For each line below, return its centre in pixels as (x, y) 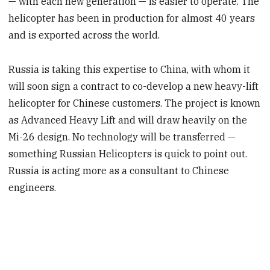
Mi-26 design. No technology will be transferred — (122, 137)
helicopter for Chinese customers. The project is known (135, 103)
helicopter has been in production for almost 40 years (132, 18)
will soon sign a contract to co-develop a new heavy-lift (134, 86)
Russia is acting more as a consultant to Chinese (119, 171)
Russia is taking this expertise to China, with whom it (130, 70)
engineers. (33, 188)
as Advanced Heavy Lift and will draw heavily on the (128, 120)
